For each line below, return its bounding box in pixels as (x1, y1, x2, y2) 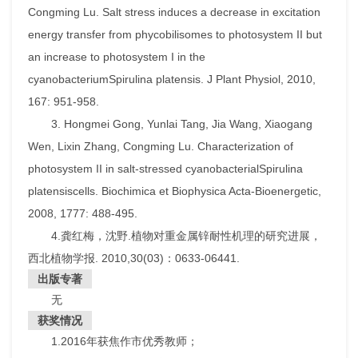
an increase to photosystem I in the (28, 50, 205, 64)
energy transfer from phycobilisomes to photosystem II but (28, 28, 322, 42)
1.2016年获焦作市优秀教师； (50, 335, 198, 348)
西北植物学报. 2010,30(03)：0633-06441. (28, 252, 240, 265)
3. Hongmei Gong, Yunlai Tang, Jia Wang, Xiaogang (50, 117, 312, 131)
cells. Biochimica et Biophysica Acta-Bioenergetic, (73, 185, 321, 198)
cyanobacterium (28, 73, 109, 86)
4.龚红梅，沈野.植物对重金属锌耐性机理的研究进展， (50, 229, 321, 243)
